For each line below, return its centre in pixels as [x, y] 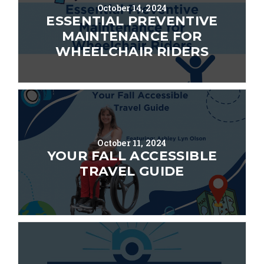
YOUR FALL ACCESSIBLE [132, 156]
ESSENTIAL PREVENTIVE [132, 21]
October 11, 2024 [132, 143]
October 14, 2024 [132, 8]
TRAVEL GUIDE [132, 171]
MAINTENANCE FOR [132, 36]
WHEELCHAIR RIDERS [132, 51]
